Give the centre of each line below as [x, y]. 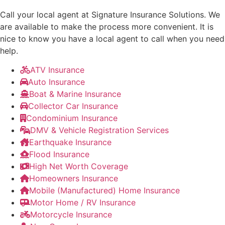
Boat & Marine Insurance [75, 94]
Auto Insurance [57, 82]
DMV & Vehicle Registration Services [99, 130]
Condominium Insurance [72, 118]
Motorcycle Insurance [71, 215]
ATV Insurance [57, 70]
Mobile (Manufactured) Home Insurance [104, 191]
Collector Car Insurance [73, 106]
